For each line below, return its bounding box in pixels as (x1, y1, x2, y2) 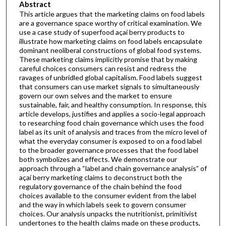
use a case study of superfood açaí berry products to (19, 27, 185, 36)
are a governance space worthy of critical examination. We (19, 18, 202, 27)
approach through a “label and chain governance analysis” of (19, 163, 207, 173)
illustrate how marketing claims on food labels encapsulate (19, 36, 202, 45)
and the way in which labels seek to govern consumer (19, 200, 186, 209)
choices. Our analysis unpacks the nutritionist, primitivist (19, 209, 197, 218)
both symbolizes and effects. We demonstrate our (19, 154, 177, 163)
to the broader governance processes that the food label (19, 145, 198, 154)
